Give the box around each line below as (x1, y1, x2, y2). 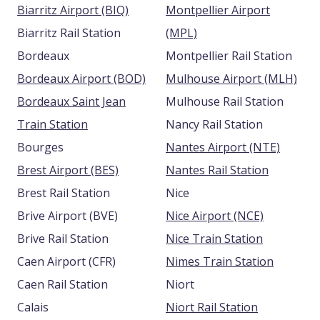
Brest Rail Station (17, 185, 110, 201)
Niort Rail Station (166, 299, 258, 316)
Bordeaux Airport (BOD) (114, 71, 146, 87)
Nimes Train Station (166, 254, 274, 270)
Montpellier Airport (166, 2, 270, 19)
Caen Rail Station (17, 276, 108, 293)
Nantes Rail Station (166, 162, 269, 179)
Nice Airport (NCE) (234, 208, 264, 224)
